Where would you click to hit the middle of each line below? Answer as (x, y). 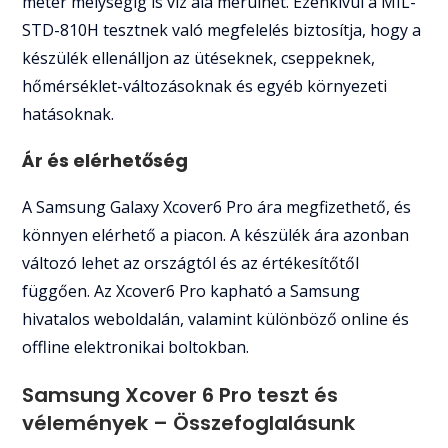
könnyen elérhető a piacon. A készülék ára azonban (216, 234)
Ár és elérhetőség (105, 160)
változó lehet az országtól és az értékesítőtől (191, 262)
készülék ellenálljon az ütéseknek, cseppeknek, (199, 57)
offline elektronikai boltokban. (136, 346)
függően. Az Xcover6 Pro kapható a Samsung (191, 290)
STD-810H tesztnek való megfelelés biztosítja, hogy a (222, 29)
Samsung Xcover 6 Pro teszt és (180, 394)
